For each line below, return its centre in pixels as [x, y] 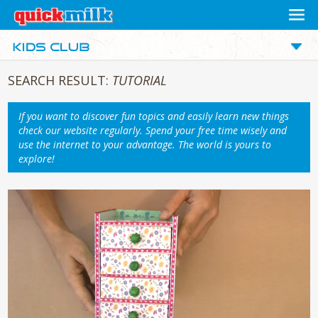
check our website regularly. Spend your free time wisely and [153, 130]
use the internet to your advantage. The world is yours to [145, 144]
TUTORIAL [139, 80]
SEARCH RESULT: [60, 80]
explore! [37, 159]
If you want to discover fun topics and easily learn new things [154, 116]
